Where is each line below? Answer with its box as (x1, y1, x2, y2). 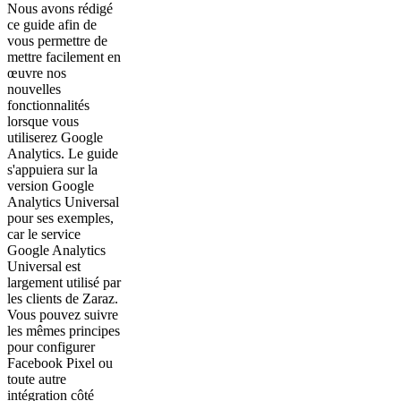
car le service (7, 226, 81, 242)
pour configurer (7, 338, 95, 354)
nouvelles (7, 81, 61, 97)
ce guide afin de (7, 16, 97, 32)
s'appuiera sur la (7, 161, 98, 177)
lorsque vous (7, 113, 79, 129)
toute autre (7, 371, 66, 387)
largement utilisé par (7, 274, 121, 290)
